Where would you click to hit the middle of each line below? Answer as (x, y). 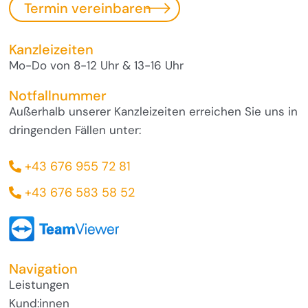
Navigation (44, 268)
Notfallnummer (58, 95)
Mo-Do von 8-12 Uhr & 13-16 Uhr (97, 65)
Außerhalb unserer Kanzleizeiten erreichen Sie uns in (154, 111)
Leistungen (40, 284)
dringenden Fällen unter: (75, 130)
